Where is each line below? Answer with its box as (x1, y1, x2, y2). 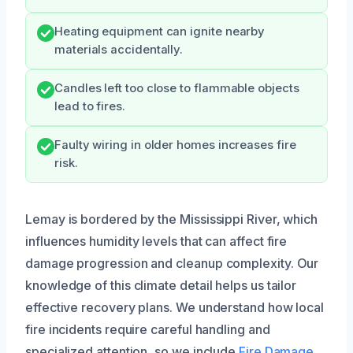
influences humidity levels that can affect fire (25, 232, 288, 249)
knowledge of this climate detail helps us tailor (25, 277, 297, 293)
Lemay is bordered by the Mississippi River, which (25, 210, 318, 227)
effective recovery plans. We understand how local (25, 299, 325, 315)
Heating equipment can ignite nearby (54, 24, 266, 39)
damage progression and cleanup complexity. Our (25, 255, 319, 271)
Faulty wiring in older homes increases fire (54, 137, 296, 152)
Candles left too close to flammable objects (54, 80, 299, 95)
